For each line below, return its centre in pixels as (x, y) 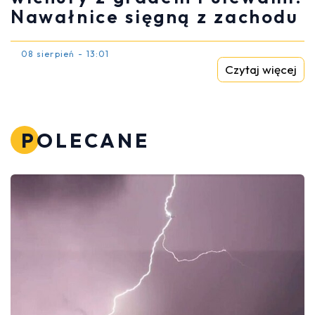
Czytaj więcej (261, 70)
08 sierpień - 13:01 (65, 54)
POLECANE (85, 141)
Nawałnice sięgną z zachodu (155, 17)
